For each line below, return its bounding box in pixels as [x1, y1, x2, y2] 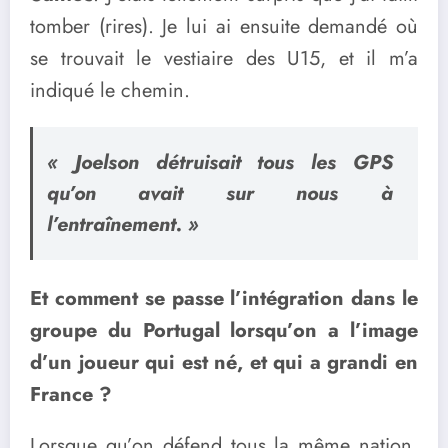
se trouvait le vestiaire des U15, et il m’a [30, 44, 418, 74]
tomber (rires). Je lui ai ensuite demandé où [30, 12, 418, 42]
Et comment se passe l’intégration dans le [30, 284, 418, 314]
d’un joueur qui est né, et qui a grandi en [30, 348, 418, 378]
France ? [30, 380, 112, 410]
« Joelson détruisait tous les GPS [46, 147, 393, 177]
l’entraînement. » [46, 209, 199, 239]
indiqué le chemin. [30, 76, 190, 106]
